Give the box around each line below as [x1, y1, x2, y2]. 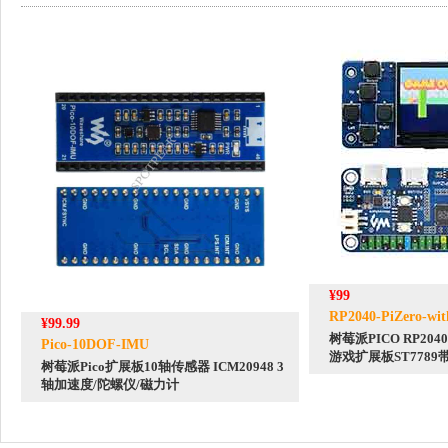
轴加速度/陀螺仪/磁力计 [41, 376, 179, 392]
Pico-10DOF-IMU [41, 336, 149, 352]
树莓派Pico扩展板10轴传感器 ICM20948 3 [41, 358, 284, 374]
